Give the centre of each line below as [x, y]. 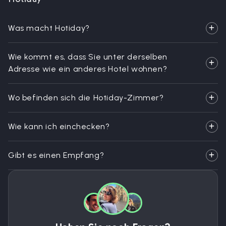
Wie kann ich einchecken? [59, 126]
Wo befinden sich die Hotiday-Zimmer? [86, 98]
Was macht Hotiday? [49, 28]
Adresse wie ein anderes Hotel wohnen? [88, 69]
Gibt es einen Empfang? [56, 155]
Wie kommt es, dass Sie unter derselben [88, 57]
